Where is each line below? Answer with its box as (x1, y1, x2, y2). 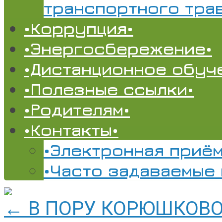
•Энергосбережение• (24, 38, 212, 58)
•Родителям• (24, 99, 130, 119)
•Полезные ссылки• (24, 79, 194, 99)
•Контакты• (24, 119, 118, 139)
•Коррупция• (24, 18, 133, 38)
